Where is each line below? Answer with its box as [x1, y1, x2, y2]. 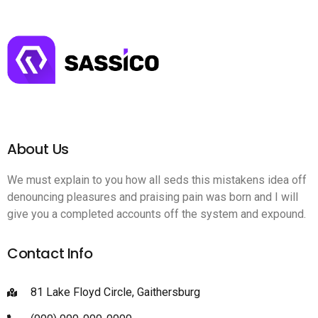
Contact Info [7, 243, 93, 263]
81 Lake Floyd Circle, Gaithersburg [30, 285, 200, 299]
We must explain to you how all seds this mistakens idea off [7, 172, 307, 187]
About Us [7, 138, 69, 159]
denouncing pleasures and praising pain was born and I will [7, 190, 298, 204]
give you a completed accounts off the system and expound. [7, 207, 306, 221]
